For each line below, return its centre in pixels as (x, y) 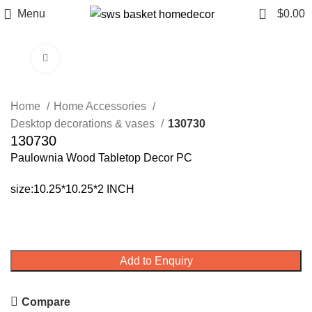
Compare (46, 302)
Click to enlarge (93, 58)
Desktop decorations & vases (84, 124)
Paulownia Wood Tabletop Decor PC (101, 158)
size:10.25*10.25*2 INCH (72, 189)
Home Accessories (101, 106)
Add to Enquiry (156, 261)
